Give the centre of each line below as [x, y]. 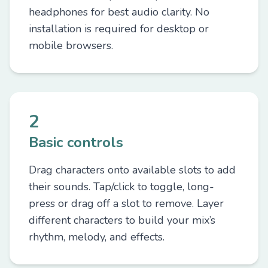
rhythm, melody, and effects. [97, 237]
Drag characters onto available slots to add [132, 170]
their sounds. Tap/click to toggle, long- [121, 187]
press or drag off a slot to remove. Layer [126, 203]
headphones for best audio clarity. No [119, 12]
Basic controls [76, 142]
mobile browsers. [71, 45]
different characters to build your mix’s [122, 220]
